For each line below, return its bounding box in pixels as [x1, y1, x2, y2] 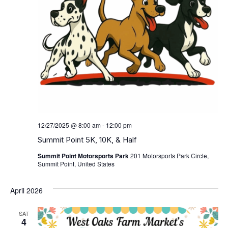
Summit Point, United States [37, 159, 115, 168]
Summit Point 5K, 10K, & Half [37, 135, 137, 145]
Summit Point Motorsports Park [37, 151, 130, 161]
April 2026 [10, 185, 43, 196]
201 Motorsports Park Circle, [130, 151, 209, 160]
